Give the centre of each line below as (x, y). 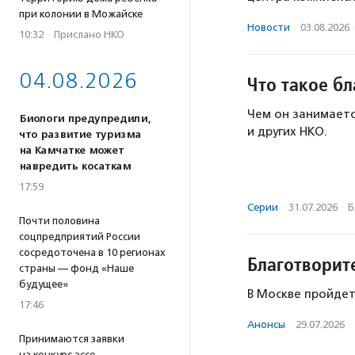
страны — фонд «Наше (76, 268)
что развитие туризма (80, 135)
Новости (269, 28)
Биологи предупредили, (85, 119)
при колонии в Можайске (81, 14)
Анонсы (266, 324)
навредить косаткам (75, 166)
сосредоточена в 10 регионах (92, 252)
